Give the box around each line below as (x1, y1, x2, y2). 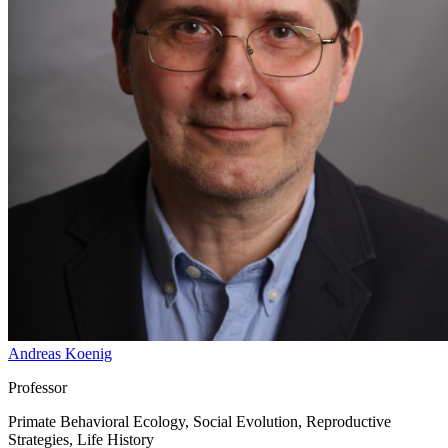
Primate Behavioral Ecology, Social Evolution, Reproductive (8, 412, 391, 430)
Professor (8, 378, 67, 396)
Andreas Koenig (8, 344, 112, 362)
